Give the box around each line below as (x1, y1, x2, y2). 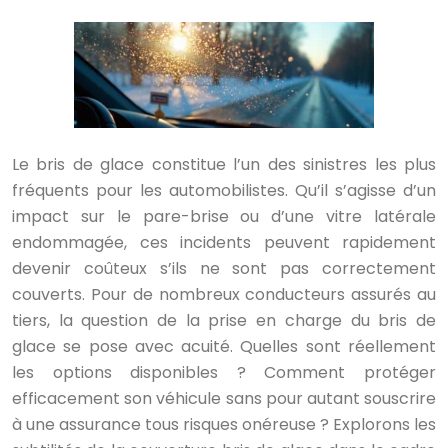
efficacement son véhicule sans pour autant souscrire (12, 387, 436, 410)
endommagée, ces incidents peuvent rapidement (12, 231, 436, 254)
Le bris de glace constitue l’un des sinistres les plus (12, 153, 436, 176)
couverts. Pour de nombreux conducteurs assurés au (12, 283, 436, 306)
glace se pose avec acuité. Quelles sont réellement (12, 335, 436, 358)
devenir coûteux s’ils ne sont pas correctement (12, 257, 436, 280)
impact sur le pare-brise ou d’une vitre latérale (12, 205, 436, 228)
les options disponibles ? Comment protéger (12, 361, 436, 384)
